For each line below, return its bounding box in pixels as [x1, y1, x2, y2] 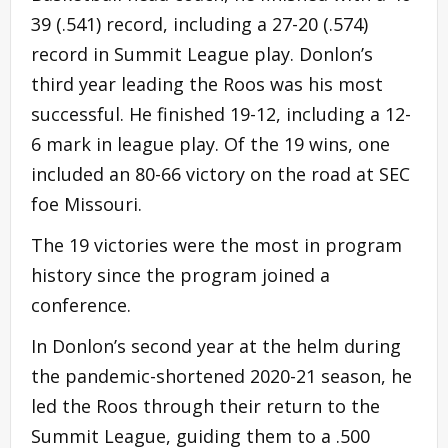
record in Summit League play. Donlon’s [31, 41, 373, 66]
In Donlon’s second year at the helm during [31, 333, 401, 358]
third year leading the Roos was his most [31, 71, 383, 96]
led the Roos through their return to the [31, 393, 380, 418]
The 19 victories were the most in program [31, 232, 402, 257]
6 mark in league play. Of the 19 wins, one [31, 131, 390, 156]
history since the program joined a [31, 262, 330, 287]
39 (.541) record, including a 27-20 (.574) [31, 11, 368, 36]
